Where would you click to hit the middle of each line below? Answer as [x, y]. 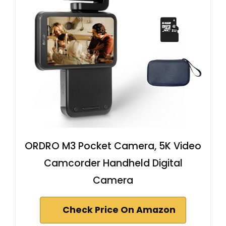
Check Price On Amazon [119, 210]
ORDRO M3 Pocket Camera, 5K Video [113, 146]
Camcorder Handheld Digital [113, 163]
